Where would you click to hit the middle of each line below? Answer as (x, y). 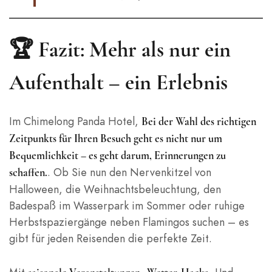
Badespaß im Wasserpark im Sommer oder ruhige (127, 205)
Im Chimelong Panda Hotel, (75, 121)
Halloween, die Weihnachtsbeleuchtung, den (115, 189)
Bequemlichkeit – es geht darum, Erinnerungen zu (117, 155)
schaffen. (28, 172)
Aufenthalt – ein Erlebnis (118, 83)
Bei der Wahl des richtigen (199, 121)
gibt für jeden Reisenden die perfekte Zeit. (110, 238)
